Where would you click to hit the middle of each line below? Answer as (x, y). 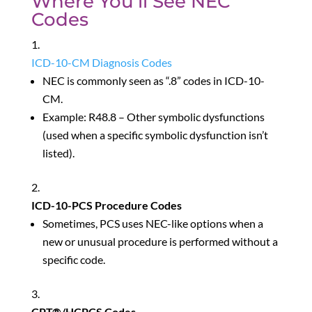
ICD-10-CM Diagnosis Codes (101, 62)
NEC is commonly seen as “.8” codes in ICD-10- (153, 80)
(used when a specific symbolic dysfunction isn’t (155, 134)
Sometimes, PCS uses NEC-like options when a (153, 223)
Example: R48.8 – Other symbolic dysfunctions (153, 116)
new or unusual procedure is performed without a (160, 241)
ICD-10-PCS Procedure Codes (106, 205)
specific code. (73, 259)
